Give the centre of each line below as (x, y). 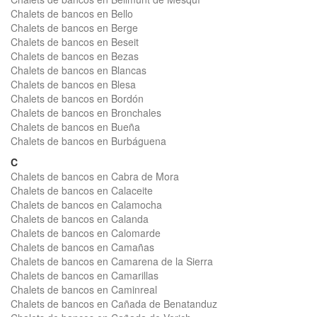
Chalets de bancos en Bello (72, 13)
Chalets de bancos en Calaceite (82, 190)
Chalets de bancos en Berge (74, 28)
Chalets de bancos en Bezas (75, 56)
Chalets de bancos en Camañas (82, 247)
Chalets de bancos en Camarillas (85, 275)
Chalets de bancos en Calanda (80, 219)
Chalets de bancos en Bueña (75, 127)
